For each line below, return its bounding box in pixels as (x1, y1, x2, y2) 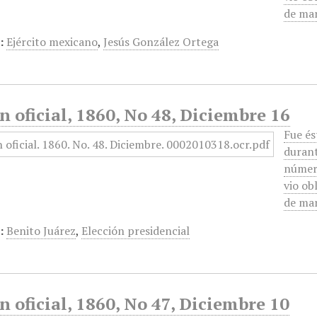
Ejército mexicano (6, 34, 98, 50)
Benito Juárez (6, 223, 76, 238)
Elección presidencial (81, 223, 190, 238)
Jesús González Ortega (103, 34, 219, 50)
